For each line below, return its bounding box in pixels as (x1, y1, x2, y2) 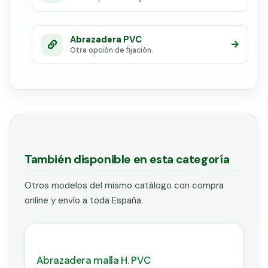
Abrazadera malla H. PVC (36, 253, 151, 267)
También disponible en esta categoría (25, 151, 230, 167)
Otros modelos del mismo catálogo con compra (25, 179, 224, 192)
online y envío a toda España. (25, 194, 143, 207)
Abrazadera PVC (70, 33, 142, 45)
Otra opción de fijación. (70, 45, 154, 55)
